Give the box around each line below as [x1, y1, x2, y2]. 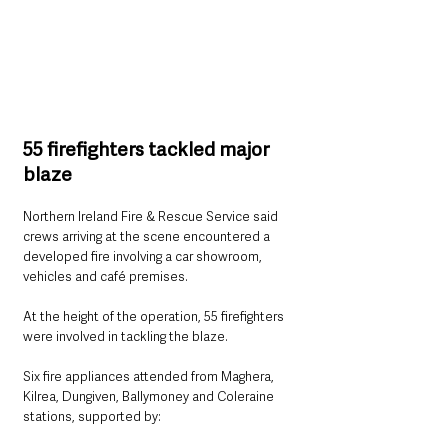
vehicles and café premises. [23, 268, 188, 286]
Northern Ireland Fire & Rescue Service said [23, 208, 281, 226]
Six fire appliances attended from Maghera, [23, 368, 277, 386]
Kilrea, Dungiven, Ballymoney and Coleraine [23, 388, 277, 406]
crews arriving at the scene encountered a [23, 228, 273, 246]
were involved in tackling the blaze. [23, 328, 228, 346]
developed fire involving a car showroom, [23, 248, 265, 266]
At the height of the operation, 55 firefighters [23, 308, 287, 326]
